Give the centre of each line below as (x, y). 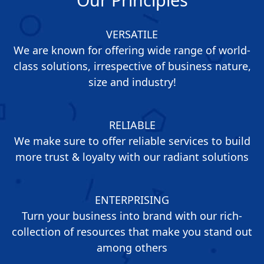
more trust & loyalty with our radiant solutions (132, 156)
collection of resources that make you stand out (132, 231)
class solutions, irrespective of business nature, (132, 66)
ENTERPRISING (132, 199)
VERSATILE (132, 34)
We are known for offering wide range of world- (132, 50)
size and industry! (132, 82)
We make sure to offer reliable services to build (132, 141)
